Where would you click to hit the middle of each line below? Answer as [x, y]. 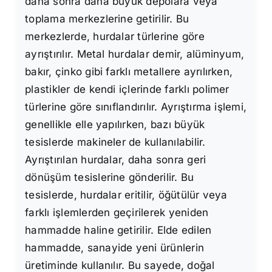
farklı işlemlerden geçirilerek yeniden [117, 213]
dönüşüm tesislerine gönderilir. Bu [110, 178]
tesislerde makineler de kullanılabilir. [115, 142]
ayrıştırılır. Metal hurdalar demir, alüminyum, [135, 54]
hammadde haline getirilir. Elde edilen [118, 230]
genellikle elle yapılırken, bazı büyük [115, 125]
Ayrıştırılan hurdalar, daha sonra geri [116, 160]
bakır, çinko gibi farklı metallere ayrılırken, [129, 72]
